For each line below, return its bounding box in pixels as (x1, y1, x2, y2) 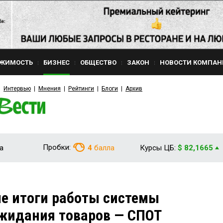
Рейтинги (68, 85, 94, 92)
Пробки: (43, 143, 71, 152)
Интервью (3, 85, 31, 92)
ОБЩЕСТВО (80, 59, 116, 66)
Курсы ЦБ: (140, 143, 176, 152)
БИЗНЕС (43, 59, 70, 66)
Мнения (38, 85, 61, 92)
